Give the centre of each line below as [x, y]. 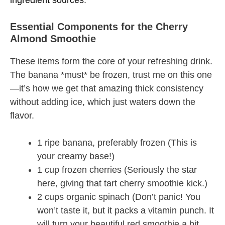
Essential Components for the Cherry [99, 27]
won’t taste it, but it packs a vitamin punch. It [126, 211]
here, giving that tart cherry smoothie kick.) [122, 184]
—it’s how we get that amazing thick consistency [107, 89]
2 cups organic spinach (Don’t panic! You [119, 197]
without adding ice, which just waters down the [103, 102]
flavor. [22, 116]
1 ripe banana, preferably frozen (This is [117, 143]
